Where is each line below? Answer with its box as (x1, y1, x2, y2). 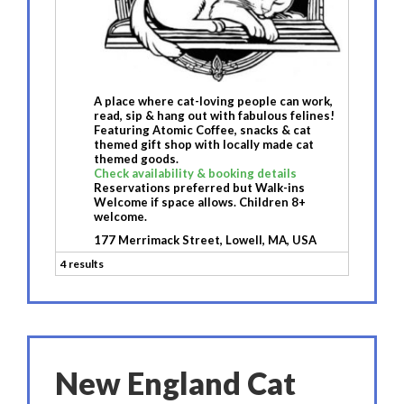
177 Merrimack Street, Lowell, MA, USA (94, 233, 317, 248)
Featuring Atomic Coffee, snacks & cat (94, 123, 311, 138)
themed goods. (94, 151, 179, 167)
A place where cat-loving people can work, (94, 94, 333, 109)
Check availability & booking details (94, 166, 297, 181)
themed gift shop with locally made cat (94, 137, 314, 152)
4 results (60, 257, 104, 271)
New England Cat (55, 364, 296, 402)
